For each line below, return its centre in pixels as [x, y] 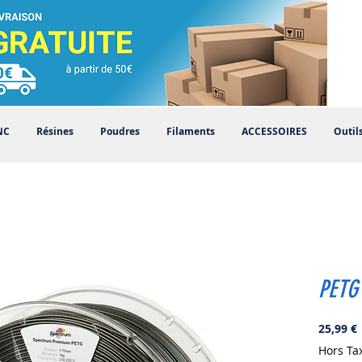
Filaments [190, 131]
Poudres [120, 131]
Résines [55, 131]
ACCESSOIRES [274, 131]
